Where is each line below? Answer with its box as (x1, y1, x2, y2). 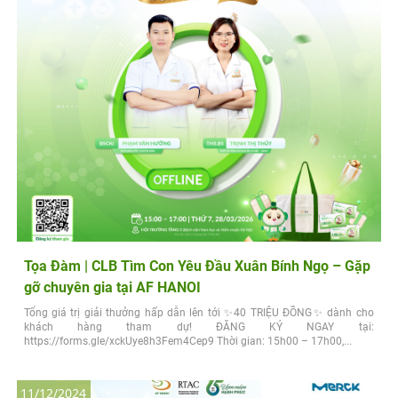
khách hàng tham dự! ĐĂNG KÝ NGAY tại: (23, 320, 374, 333)
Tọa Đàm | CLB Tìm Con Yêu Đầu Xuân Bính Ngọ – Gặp (23, 257, 370, 275)
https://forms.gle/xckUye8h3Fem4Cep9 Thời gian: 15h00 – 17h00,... (23, 334, 352, 347)
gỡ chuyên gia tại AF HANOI (23, 278, 201, 296)
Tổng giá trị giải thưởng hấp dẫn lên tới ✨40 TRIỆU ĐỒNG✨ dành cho (23, 306, 374, 319)
